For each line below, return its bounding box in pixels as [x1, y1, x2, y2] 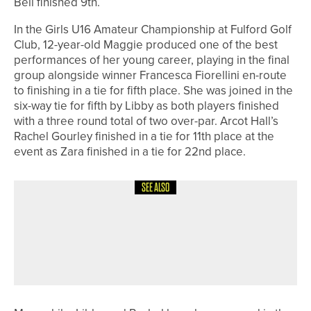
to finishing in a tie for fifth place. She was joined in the [14, 82, 293, 100]
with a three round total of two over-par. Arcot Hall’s [14, 112, 278, 131]
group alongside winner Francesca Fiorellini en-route [14, 67, 287, 85]
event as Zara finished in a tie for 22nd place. [14, 143, 246, 161]
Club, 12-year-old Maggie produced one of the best [14, 36, 278, 54]
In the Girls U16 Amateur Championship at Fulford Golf [14, 21, 292, 39]
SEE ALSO [142, 181, 169, 194]
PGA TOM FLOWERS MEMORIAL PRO [106, 233, 276, 255]
